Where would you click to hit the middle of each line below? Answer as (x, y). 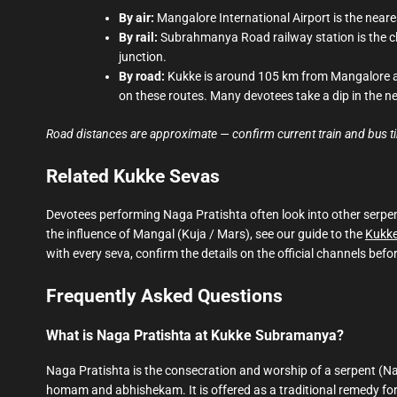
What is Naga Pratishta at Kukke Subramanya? (195, 335)
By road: (142, 76)
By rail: (138, 37)
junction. (143, 56)
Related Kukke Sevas (133, 176)
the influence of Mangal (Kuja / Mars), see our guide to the (206, 234)
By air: (136, 17)
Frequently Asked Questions (164, 296)
